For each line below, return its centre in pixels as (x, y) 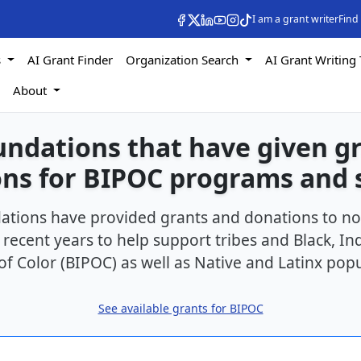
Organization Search (184, 60)
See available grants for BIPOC (180, 308)
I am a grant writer (295, 19)
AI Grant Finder (71, 60)
